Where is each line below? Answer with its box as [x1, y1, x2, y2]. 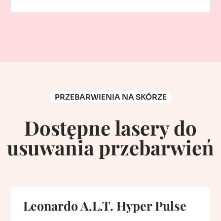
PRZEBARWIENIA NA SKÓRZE [54, 92, 167, 102]
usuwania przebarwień [7, 134, 214, 161]
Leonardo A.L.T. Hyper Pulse [23, 197, 186, 214]
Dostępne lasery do [24, 114, 197, 141]
